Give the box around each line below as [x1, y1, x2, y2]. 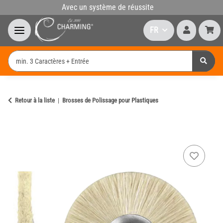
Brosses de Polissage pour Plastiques [62, 97, 158, 104]
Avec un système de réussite [61, 2, 154, 12]
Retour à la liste [15, 97, 55, 104]
